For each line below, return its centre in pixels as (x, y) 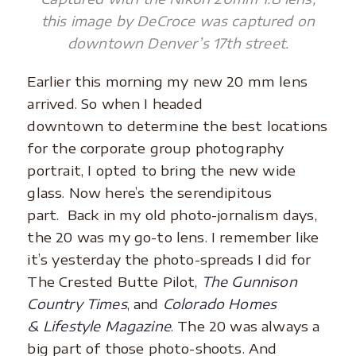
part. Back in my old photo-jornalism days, (172, 215)
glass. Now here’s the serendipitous (150, 193)
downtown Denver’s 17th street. (178, 43)
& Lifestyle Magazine (99, 326)
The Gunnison (249, 282)
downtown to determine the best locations (178, 126)
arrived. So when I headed (115, 104)
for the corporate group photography (156, 148)
